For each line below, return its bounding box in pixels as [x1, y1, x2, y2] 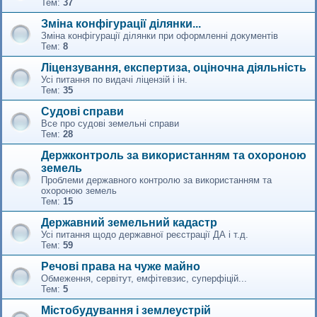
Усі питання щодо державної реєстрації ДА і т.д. [41, 229, 248, 240]
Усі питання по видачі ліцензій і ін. [41, 74, 188, 85]
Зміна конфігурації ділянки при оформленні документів [41, 30, 278, 41]
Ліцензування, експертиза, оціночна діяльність [41, 61, 306, 74]
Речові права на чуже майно [41, 260, 200, 272]
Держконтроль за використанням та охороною [41, 149, 306, 161]
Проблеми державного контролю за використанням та [41, 174, 272, 185]
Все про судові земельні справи [41, 117, 179, 129]
